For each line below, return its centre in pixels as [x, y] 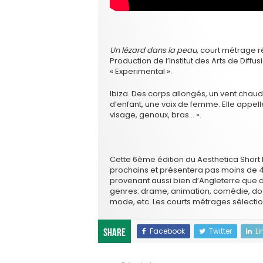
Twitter [220, 231]
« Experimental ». [141, 71]
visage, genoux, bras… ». [156, 114]
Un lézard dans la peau [153, 50]
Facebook [167, 231]
